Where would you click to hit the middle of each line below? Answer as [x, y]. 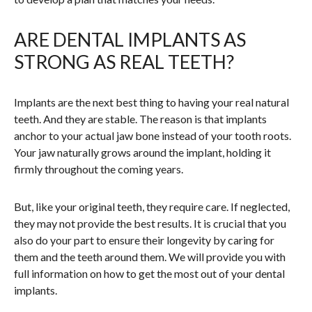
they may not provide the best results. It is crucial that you [150, 224]
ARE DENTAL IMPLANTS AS [130, 40]
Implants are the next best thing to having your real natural [151, 102]
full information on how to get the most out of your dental [149, 274]
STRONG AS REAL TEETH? [124, 62]
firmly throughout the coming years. [99, 169]
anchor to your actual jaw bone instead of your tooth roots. [153, 136]
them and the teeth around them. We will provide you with [150, 257]
